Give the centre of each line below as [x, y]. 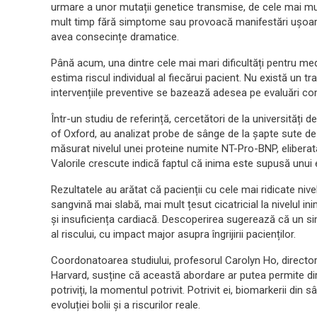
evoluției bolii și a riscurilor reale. [126, 305]
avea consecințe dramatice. [115, 37]
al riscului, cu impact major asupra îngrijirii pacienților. [173, 234]
